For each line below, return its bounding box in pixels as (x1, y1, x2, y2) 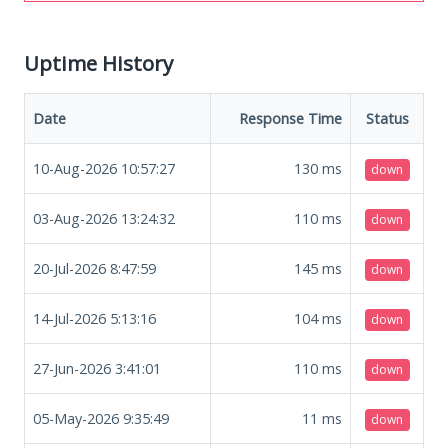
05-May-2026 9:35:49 (33, 408, 169, 428)
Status (365, 108, 409, 128)
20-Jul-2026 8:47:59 (33, 258, 156, 278)
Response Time (239, 108, 342, 128)
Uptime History (24, 48, 173, 77)
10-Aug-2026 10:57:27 (33, 158, 175, 178)
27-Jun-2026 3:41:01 (33, 358, 161, 378)
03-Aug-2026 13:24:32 (33, 208, 175, 228)
